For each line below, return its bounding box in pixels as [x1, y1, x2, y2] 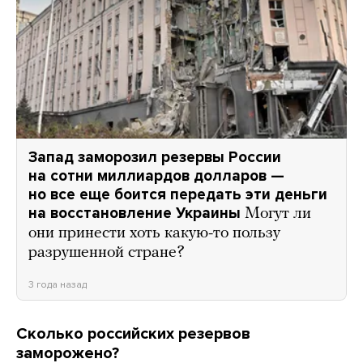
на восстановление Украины [28, 204, 241, 223]
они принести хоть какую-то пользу [28, 225, 280, 242]
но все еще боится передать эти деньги [28, 186, 327, 204]
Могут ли [245, 206, 311, 223]
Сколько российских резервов [16, 324, 250, 344]
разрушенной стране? [28, 245, 185, 262]
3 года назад [28, 279, 87, 291]
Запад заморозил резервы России [28, 148, 281, 167]
